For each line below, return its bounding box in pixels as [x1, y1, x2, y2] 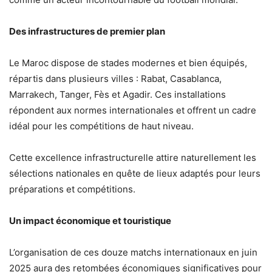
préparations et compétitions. [9, 183, 135, 195]
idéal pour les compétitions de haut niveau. [9, 120, 196, 132]
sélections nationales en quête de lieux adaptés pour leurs [9, 168, 260, 179]
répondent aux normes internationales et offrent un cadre [9, 104, 256, 116]
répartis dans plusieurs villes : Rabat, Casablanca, [9, 73, 222, 84]
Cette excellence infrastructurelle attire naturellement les [9, 152, 256, 163]
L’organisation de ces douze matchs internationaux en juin [9, 246, 257, 258]
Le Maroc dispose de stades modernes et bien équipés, [9, 57, 247, 69]
